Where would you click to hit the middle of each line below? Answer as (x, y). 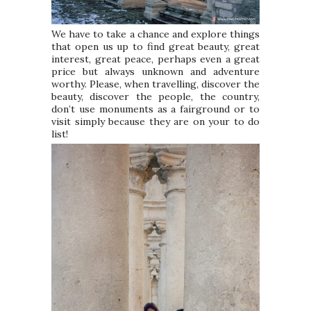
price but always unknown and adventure (155, 71)
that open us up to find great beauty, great (155, 46)
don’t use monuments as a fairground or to (155, 109)
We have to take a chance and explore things (155, 34)
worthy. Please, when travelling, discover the (155, 84)
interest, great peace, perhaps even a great (155, 59)
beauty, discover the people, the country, (155, 96)
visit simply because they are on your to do (155, 121)
